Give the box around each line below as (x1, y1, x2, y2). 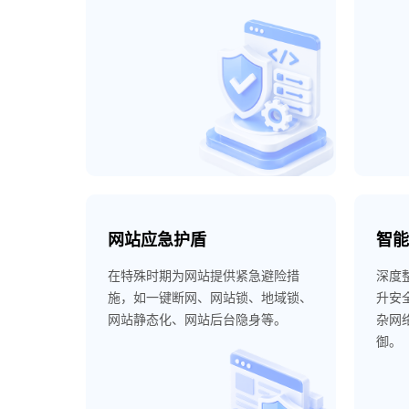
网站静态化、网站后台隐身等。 (108, 311, 288, 327)
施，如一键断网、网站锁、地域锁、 (108, 289, 313, 305)
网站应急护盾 (108, 230, 207, 249)
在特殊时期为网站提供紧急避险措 (108, 267, 300, 283)
